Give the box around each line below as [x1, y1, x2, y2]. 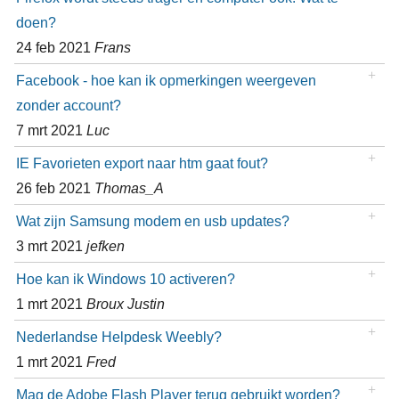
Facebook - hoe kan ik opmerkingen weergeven [15, 72, 316, 89]
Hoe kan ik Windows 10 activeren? [15, 271, 235, 288]
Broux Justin [85, 296, 165, 313]
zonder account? [15, 97, 121, 114]
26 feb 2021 [15, 180, 94, 197]
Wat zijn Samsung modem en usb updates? [15, 213, 289, 230]
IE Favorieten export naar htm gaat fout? [15, 155, 268, 172]
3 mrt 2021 [15, 238, 86, 255]
